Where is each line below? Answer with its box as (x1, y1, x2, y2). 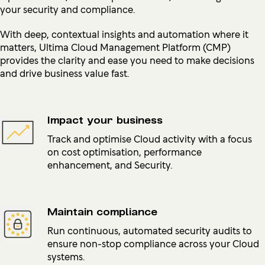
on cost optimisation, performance (47, 144, 202, 159)
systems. (47, 248, 85, 263)
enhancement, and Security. (47, 157, 172, 172)
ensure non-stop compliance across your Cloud (47, 235, 259, 250)
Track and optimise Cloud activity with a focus (47, 131, 252, 146)
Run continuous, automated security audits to (47, 222, 252, 237)
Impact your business (47, 114, 163, 127)
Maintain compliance (47, 205, 157, 218)
